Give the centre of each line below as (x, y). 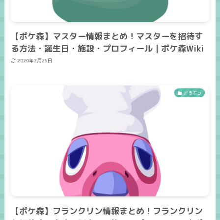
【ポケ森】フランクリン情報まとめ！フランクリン (107, 211)
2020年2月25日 (35, 61)
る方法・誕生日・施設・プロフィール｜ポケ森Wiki (108, 48)
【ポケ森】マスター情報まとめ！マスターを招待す (107, 36)
